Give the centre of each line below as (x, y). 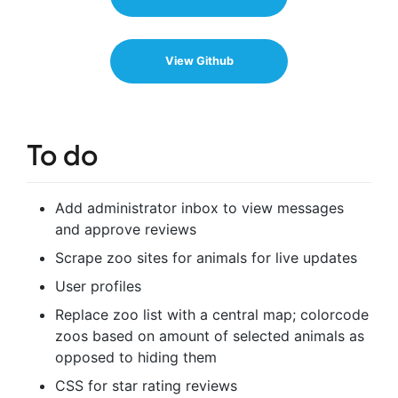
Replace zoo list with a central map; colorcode (212, 314)
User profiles (98, 286)
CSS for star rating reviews (146, 385)
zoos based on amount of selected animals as (210, 335)
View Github (199, 61)
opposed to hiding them (136, 357)
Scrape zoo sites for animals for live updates (206, 257)
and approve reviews (126, 229)
